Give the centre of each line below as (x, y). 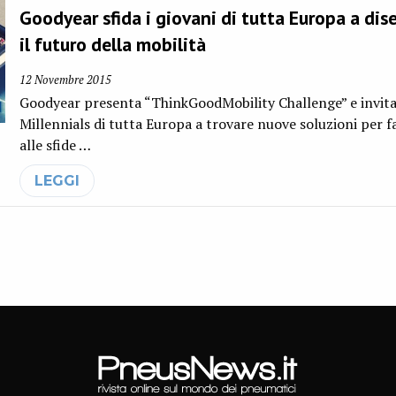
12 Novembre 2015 (66, 80)
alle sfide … (56, 145)
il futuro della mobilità (113, 44)
